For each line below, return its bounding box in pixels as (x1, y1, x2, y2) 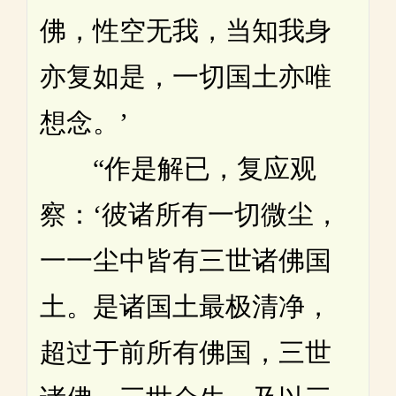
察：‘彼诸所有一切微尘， (40, 199, 340, 229)
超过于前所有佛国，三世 (40, 337, 331, 367)
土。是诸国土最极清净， (40, 291, 331, 321)
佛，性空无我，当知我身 (40, 15, 331, 45)
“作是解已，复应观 (40, 153, 316, 183)
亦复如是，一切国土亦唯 (40, 61, 331, 91)
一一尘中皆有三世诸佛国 (40, 245, 331, 275)
